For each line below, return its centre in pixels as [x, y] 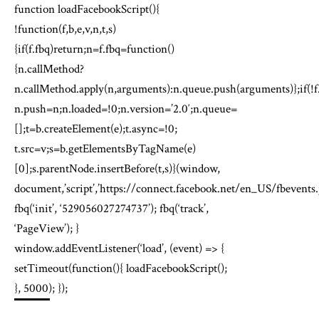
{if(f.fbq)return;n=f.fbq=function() [94, 49]
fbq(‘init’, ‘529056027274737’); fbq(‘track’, [111, 209]
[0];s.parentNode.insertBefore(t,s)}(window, [117, 169]
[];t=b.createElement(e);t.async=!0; [96, 129]
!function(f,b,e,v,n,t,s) [65, 30]
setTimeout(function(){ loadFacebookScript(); [121, 269]
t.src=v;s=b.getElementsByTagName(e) [105, 149]
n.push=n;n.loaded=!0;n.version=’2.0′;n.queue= [126, 109]
